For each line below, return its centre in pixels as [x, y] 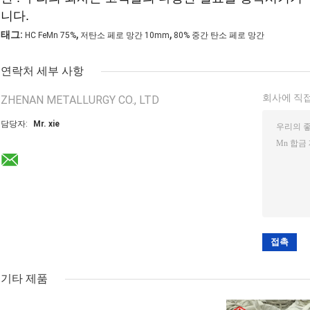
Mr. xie [46, 124]
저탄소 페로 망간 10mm [125, 36]
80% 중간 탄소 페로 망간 [219, 36]
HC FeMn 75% [51, 36]
